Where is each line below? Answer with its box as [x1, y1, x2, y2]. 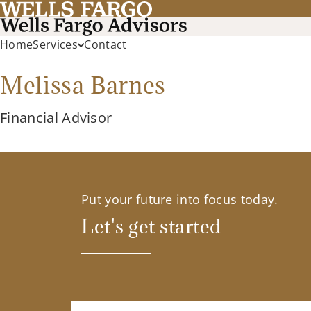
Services [33, 37, 78, 53]
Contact [84, 37, 127, 53]
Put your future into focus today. [81, 191, 278, 208]
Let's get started [81, 213, 221, 239]
